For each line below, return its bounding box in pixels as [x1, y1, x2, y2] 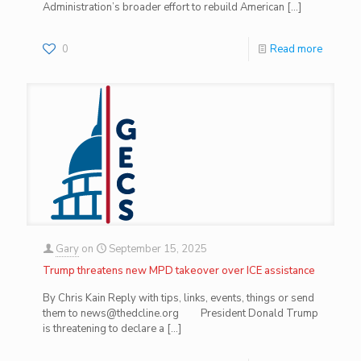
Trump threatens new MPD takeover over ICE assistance [43, 263, 315, 279]
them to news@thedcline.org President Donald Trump [43, 306, 318, 322]
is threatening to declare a [43, 322, 164, 337]
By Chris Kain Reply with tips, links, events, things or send [43, 291, 314, 306]
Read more [270, 42, 322, 57]
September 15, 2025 [109, 242, 207, 257]
